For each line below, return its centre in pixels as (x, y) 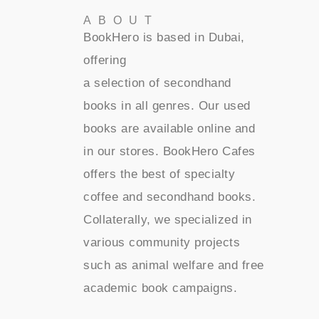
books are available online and (169, 128)
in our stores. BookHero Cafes (169, 151)
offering (105, 60)
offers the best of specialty (159, 174)
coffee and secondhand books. (170, 197)
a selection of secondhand (157, 83)
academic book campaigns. (161, 288)
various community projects (162, 242)
